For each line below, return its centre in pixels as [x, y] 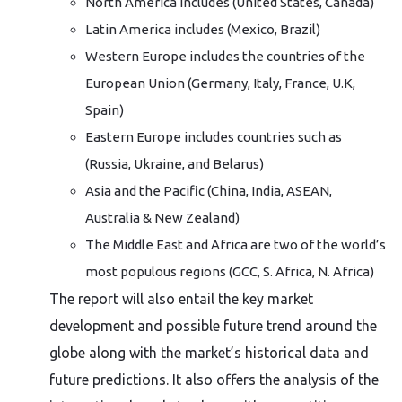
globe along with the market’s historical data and [209, 353]
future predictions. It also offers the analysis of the [214, 380]
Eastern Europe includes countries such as [214, 137]
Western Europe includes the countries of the [225, 56]
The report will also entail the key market [181, 299]
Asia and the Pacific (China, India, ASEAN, [209, 191]
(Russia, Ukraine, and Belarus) [175, 164]
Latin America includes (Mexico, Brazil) [203, 29]
